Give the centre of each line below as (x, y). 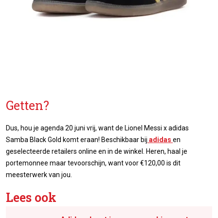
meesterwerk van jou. (39, 175)
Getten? (27, 106)
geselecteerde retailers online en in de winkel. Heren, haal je (97, 152)
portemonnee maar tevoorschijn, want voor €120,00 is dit (93, 163)
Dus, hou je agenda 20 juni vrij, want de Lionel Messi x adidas (97, 128)
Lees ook (31, 198)
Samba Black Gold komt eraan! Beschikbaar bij (77, 140)
